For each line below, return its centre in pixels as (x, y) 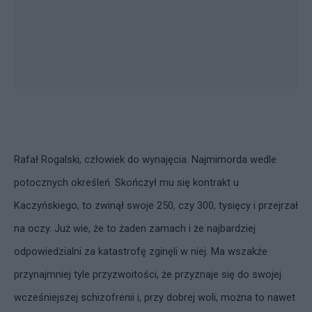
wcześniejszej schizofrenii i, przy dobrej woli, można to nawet (155, 297)
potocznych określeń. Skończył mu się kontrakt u (126, 182)
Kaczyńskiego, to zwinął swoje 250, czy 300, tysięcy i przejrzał (156, 205)
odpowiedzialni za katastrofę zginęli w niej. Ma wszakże (141, 251)
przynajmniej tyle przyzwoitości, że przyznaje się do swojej (148, 274)
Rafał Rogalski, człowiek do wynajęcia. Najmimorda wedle (145, 159)
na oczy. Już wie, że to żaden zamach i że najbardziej (135, 228)
